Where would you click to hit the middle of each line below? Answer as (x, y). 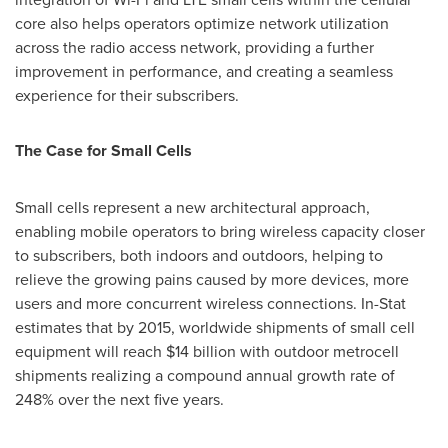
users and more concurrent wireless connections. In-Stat (210, 303)
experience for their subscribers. (127, 95)
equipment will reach (90, 351)
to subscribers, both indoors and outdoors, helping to (199, 255)
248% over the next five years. (119, 399)
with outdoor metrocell (317, 351)
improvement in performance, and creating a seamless (204, 71)
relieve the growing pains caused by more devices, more (212, 279)
